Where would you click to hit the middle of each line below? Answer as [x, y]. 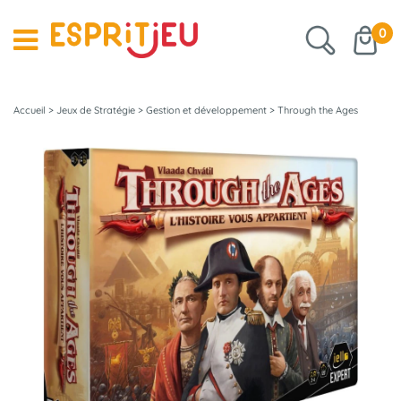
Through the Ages [318, 110]
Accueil [30, 110]
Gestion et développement [206, 110]
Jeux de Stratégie [96, 110]
